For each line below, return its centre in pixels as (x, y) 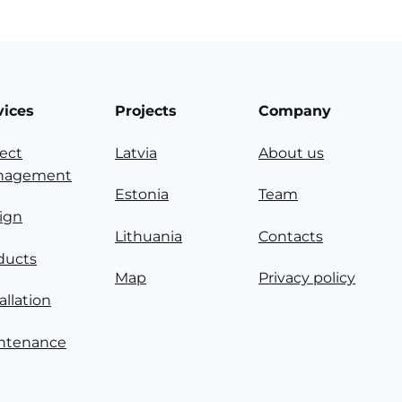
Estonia (142, 195)
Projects (146, 111)
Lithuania (149, 236)
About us (291, 153)
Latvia (136, 153)
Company (295, 111)
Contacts (291, 236)
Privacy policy (307, 278)
